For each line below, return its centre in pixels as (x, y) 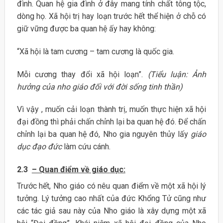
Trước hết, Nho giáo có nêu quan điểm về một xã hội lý (111, 186)
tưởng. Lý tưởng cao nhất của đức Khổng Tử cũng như (111, 199)
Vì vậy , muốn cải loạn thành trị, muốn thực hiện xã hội (111, 110)
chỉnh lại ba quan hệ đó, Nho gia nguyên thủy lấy (104, 134)
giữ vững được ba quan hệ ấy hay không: (86, 29)
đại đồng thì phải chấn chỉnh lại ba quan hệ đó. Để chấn (111, 122)
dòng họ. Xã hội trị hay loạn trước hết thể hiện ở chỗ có (111, 16)
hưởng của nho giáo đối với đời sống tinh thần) (100, 87)
